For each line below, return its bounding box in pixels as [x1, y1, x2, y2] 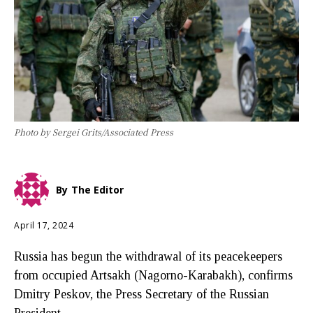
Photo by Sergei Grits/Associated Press [14, 125, 173, 138]
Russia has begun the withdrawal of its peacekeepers [14, 249, 282, 263]
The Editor [71, 182, 124, 196]
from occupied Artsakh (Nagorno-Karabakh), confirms [14, 268, 293, 282]
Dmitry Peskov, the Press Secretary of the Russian [14, 286, 269, 301]
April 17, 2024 [14, 219, 73, 231]
